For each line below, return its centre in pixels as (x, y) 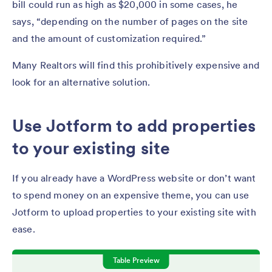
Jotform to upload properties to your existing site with (134, 212)
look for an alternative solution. (83, 82)
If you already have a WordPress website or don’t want (134, 178)
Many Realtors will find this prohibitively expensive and (136, 65)
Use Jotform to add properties (134, 125)
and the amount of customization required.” (109, 38)
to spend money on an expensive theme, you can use (131, 195)
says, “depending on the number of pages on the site (130, 21)
